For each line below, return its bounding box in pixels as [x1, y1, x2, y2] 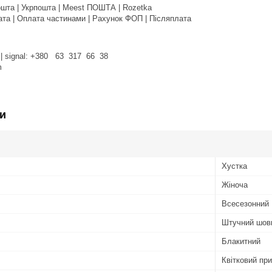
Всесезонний [222, 199, 269, 208]
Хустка [222, 161, 247, 171]
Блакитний [222, 236, 260, 246]
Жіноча [222, 180, 248, 189]
